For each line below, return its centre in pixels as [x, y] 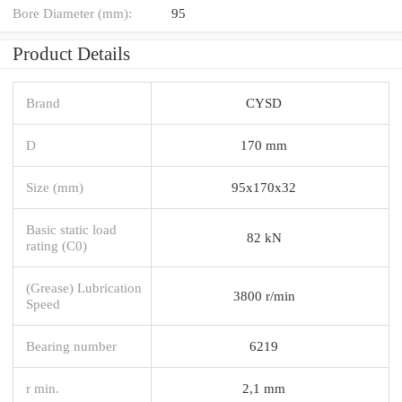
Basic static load [71, 229]
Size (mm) [55, 187]
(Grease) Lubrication [84, 287]
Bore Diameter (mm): [72, 13]
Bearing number [71, 345]
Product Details [71, 53]
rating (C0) [57, 245]
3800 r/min [264, 295]
